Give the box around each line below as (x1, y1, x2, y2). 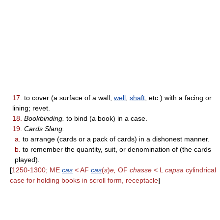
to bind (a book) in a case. (64, 114, 147, 123)
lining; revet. (12, 104, 50, 112)
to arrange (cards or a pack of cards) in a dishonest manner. (21, 135, 210, 143)
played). (15, 156, 40, 164)
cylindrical (184, 166, 216, 174)
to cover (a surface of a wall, (22, 94, 114, 102)
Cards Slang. (24, 125, 64, 133)
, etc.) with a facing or (145, 94, 212, 102)
